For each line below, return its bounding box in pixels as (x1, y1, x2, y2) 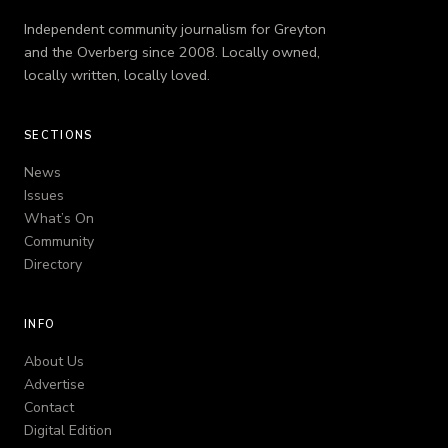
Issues (24, 186, 64, 206)
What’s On (24, 209, 94, 229)
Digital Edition (24, 421, 112, 441)
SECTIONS (24, 128, 93, 144)
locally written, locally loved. (24, 65, 210, 86)
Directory (24, 255, 82, 275)
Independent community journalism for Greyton (24, 19, 326, 40)
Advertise (24, 375, 85, 395)
